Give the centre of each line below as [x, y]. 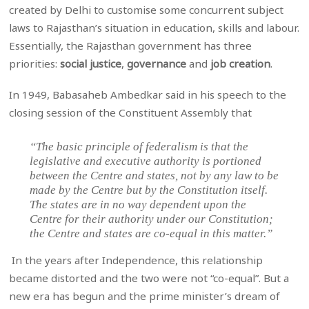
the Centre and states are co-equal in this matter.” [151, 233]
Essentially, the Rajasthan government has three [131, 46]
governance [157, 64]
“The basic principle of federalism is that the [139, 146]
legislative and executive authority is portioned [146, 161]
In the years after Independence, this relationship [136, 260]
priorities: [35, 64]
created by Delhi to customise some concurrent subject [147, 10]
